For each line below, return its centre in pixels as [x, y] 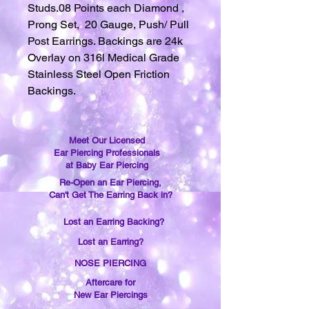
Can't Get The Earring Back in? [110, 195]
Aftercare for [110, 282]
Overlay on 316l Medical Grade [103, 58]
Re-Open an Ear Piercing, [110, 182]
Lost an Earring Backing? [114, 222]
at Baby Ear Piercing [107, 165]
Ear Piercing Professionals [107, 153]
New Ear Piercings [110, 295]
